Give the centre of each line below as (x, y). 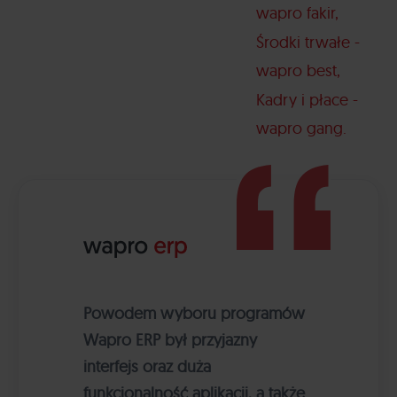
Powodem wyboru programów (194, 314)
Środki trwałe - (308, 43)
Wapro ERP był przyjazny (170, 340)
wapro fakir (296, 13)
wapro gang (300, 128)
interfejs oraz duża (147, 367)
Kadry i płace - (307, 100)
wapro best (297, 71)
